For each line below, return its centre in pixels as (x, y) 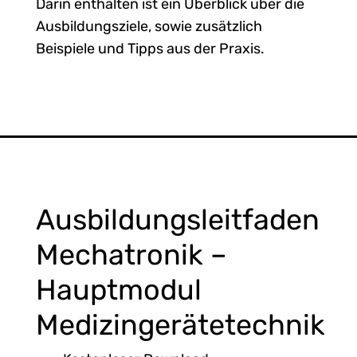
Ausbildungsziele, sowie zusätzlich (149, 27)
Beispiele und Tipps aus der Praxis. (150, 49)
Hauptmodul (118, 289)
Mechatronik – (131, 254)
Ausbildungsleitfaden (177, 219)
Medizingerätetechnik (180, 324)
